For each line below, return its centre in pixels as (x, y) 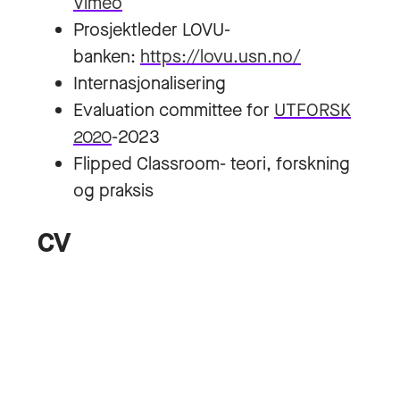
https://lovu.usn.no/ (221, 57)
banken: (107, 57)
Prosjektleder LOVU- (152, 30)
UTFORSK (312, 110)
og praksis (113, 191)
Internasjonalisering (150, 83)
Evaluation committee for (174, 110)
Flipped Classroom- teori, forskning (214, 164)
